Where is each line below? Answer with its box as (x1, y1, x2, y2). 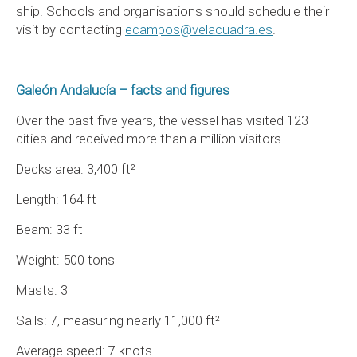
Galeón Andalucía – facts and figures (16, 82, 229, 98)
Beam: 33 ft (16, 222, 83, 237)
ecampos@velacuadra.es (125, 22, 273, 37)
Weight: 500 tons (16, 252, 115, 268)
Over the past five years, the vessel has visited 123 (16, 112, 308, 128)
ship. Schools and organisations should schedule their (16, 3, 329, 19)
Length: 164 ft (16, 191, 96, 207)
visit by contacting (16, 22, 125, 37)
